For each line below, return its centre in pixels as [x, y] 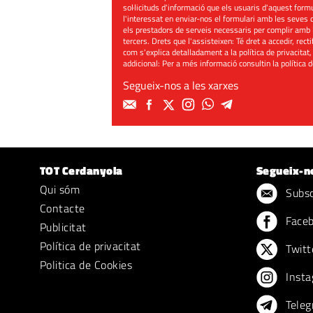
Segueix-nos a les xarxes [181, 85]
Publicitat [63, 227]
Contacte [63, 208]
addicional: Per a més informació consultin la [202, 63]
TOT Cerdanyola [81, 170]
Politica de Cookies [86, 265]
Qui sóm [60, 189]
